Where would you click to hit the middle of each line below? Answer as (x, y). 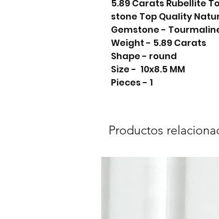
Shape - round (144, 56)
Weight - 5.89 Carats (159, 43)
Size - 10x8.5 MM (148, 69)
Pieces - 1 (132, 82)
